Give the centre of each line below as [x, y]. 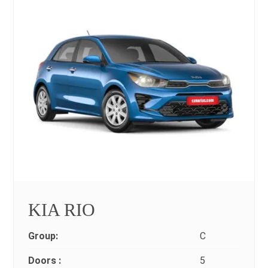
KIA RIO [62, 209]
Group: [43, 236]
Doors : [45, 260]
